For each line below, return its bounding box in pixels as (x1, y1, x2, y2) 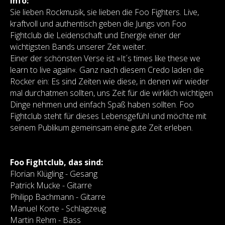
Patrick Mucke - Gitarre (10, 180, 92, 191)
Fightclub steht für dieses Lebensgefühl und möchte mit (10, 110, 206, 122)
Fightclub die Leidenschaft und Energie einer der (10, 30, 181, 41)
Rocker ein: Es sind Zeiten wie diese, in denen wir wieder (10, 76, 209, 87)
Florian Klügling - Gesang (10, 168, 97, 179)
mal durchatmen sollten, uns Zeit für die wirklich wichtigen (10, 87, 213, 98)
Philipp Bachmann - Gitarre (10, 191, 105, 202)
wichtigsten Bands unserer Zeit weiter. (10, 41, 146, 52)
